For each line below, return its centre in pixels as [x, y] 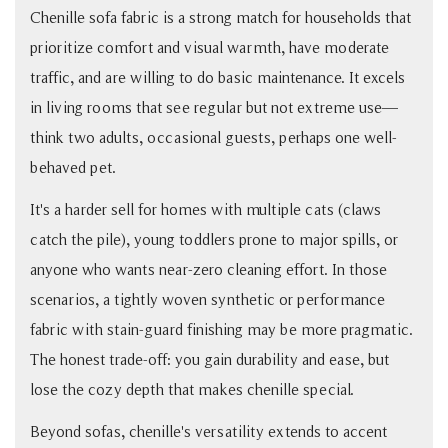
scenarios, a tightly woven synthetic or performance [207, 299]
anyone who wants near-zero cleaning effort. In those [208, 269]
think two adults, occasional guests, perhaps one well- [213, 137]
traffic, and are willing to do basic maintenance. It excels [217, 77]
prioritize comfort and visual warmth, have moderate [209, 47]
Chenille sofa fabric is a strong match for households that [220, 17]
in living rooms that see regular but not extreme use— [214, 107]
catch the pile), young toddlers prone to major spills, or [214, 239]
